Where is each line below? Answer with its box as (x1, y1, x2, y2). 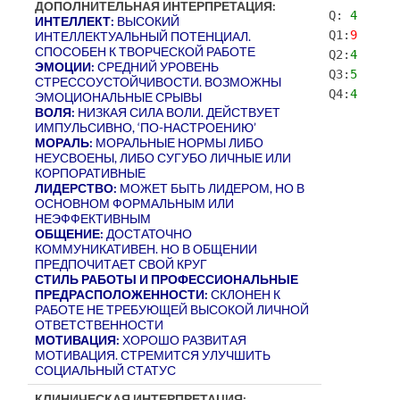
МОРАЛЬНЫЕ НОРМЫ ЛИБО (93, 134, 264, 150)
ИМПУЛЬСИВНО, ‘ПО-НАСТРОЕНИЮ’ (35, 119, 257, 135)
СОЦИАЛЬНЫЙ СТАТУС (35, 362, 177, 378)
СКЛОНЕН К (208, 286, 281, 302)
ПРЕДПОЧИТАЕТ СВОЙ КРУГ (35, 255, 208, 271)
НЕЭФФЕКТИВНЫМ (35, 210, 152, 226)
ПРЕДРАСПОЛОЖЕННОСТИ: (35, 286, 209, 302)
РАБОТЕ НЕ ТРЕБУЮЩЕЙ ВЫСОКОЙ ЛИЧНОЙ (35, 301, 310, 317)
